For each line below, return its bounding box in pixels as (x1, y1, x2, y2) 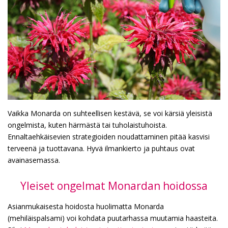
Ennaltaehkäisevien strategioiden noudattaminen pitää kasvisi (8, 132, 210, 142)
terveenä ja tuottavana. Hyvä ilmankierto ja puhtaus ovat (8, 144, 195, 154)
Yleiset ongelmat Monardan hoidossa (20, 179, 208, 193)
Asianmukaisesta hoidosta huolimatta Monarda (8, 202, 164, 212)
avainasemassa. (8, 155, 60, 165)
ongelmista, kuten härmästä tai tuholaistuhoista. (8, 120, 167, 130)
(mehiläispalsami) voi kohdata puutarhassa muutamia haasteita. (8, 213, 218, 223)
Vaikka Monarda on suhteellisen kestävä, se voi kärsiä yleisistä (8, 108, 212, 119)
